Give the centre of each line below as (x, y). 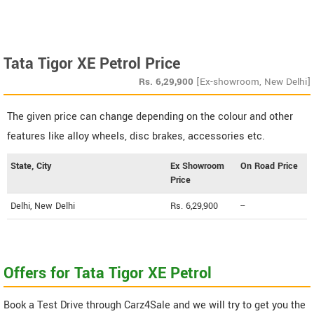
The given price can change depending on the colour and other (150, 116)
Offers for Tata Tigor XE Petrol (108, 273)
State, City (31, 166)
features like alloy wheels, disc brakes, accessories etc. (136, 136)
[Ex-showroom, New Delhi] (253, 81)
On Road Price (269, 166)
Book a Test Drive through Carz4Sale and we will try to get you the (155, 305)
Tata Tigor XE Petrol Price (92, 63)
